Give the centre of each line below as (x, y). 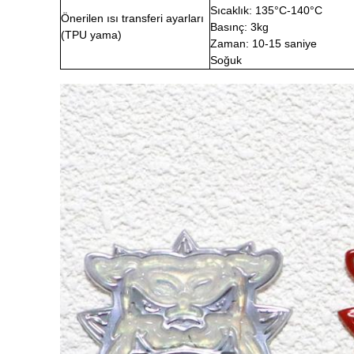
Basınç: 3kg (239, 27)
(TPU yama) (91, 35)
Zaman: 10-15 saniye (264, 43)
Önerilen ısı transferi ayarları (132, 18)
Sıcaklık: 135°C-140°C (266, 10)
